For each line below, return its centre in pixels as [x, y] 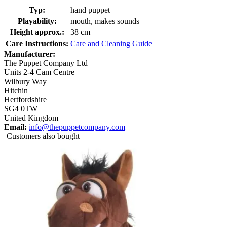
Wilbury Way [25, 82]
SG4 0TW [21, 109]
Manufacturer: [30, 54]
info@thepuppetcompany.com [77, 127]
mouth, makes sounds [105, 21]
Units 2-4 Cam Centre [39, 72]
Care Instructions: [37, 44]
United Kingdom [31, 118]
